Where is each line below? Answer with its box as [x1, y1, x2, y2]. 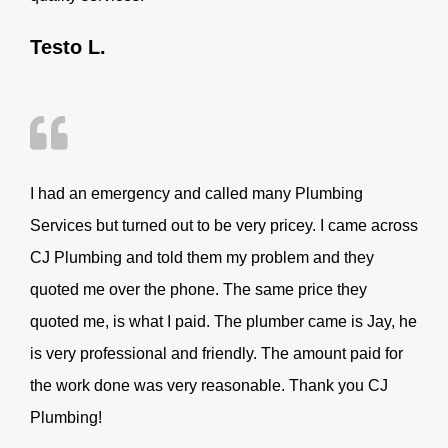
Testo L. [30, 35, 106, 58]
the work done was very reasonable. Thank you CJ [30, 376, 388, 394]
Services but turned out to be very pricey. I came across [30, 216, 418, 234]
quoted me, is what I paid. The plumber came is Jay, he [30, 312, 417, 330]
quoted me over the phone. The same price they [30, 280, 367, 298]
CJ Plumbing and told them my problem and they [30, 248, 374, 266]
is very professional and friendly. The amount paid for [30, 344, 403, 362]
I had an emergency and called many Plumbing [30, 184, 363, 202]
